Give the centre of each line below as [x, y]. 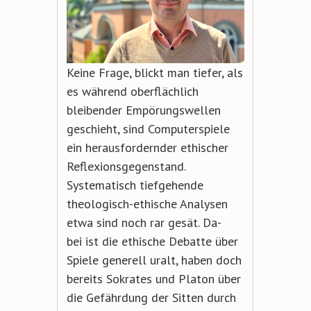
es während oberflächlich [132, 91]
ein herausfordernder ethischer [147, 147]
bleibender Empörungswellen [143, 110]
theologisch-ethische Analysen [147, 203]
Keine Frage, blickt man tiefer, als [154, 72]
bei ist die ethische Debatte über [152, 241]
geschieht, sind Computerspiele [148, 128]
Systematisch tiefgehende [135, 185]
